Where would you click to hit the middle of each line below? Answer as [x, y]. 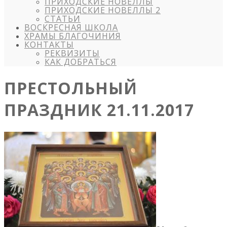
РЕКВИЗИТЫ [72, 53]
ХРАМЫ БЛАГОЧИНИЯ [73, 36]
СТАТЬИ [63, 19]
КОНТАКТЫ [49, 45]
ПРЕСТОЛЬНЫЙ [71, 88]
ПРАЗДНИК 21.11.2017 [99, 110]
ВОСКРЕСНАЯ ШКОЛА [71, 27]
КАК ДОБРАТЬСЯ [81, 62]
